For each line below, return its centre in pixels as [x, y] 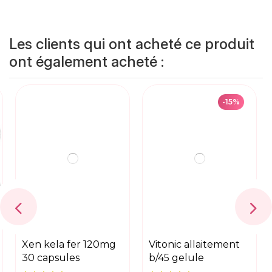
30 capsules [51, 258]
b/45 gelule [176, 258]
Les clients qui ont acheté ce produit [132, 44]
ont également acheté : [87, 62]
